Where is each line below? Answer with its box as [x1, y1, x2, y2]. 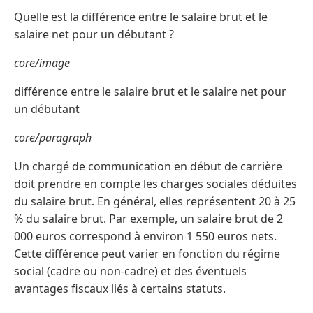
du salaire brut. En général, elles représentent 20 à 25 [14, 193, 296, 209]
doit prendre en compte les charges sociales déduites [14, 175, 297, 191]
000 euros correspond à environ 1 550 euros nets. [14, 228, 277, 244]
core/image [14, 54, 70, 71]
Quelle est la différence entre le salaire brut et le [14, 8, 268, 24]
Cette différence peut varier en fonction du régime [14, 245, 280, 261]
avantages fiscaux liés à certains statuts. [14, 280, 226, 296]
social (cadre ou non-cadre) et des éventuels [14, 263, 247, 279]
